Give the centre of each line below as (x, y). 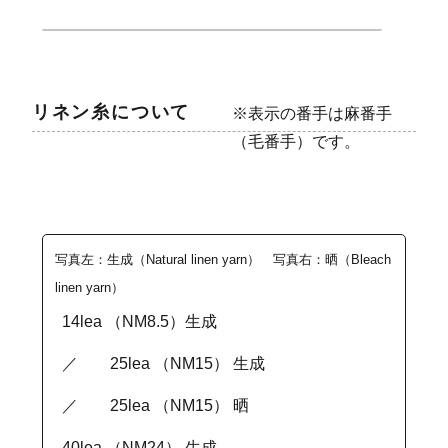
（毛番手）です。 (295, 142)
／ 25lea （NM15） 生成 (163, 364)
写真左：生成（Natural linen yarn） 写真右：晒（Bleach (222, 260)
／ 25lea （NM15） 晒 (155, 406)
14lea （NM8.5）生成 (139, 322)
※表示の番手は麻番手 (311, 114)
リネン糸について (111, 112)
